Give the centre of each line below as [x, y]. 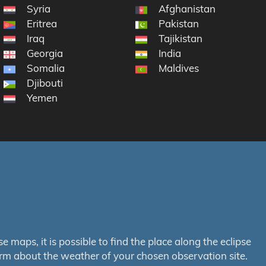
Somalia [46, 68]
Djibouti [45, 83]
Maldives [179, 68]
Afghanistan [187, 9]
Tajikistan [181, 39]
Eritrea [42, 24]
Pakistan [179, 24]
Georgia [45, 53]
